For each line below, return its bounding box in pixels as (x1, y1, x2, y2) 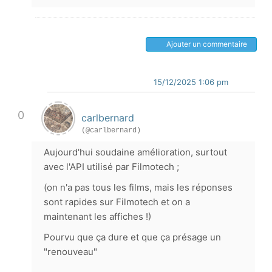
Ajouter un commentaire (166, 39, 247, 49)
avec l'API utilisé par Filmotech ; (44, 161, 179, 172)
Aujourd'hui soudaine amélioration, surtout (44, 146, 227, 158)
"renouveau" (44, 246, 97, 257)
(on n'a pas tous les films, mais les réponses (44, 182, 233, 193)
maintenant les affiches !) (44, 211, 151, 222)
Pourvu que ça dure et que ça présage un (44, 231, 221, 243)
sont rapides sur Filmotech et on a (44, 196, 190, 208)
